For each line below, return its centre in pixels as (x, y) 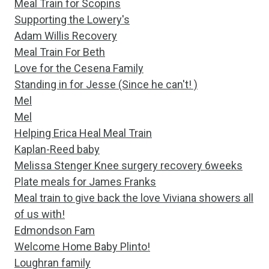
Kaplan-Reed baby (57, 149)
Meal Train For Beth (60, 52)
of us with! (40, 214)
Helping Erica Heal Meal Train (83, 133)
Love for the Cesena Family (79, 68)
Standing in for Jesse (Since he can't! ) (106, 84)
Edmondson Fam (55, 230)
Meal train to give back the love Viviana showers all (134, 198)
